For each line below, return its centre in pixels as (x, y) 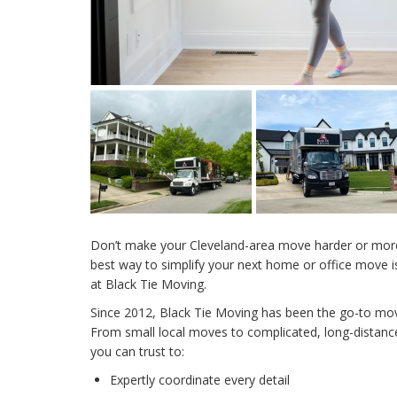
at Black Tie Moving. (148, 284)
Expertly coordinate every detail (200, 380)
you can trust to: (137, 352)
